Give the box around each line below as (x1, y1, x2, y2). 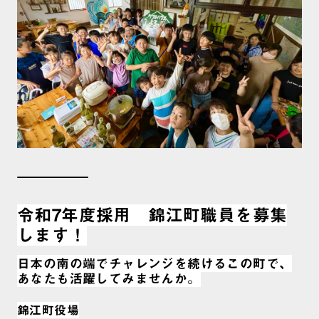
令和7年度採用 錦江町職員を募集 (17, 206, 288, 224)
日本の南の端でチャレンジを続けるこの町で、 (17, 256, 293, 270)
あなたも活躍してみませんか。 (17, 271, 201, 285)
